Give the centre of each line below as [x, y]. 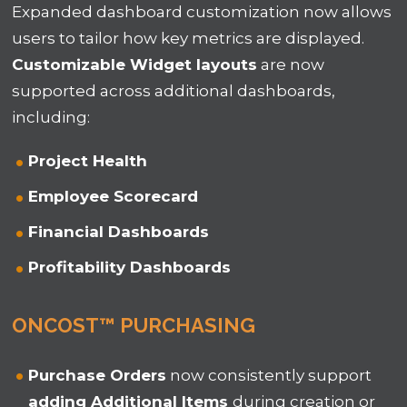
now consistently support [269, 376]
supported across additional [125, 91]
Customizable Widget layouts [135, 65]
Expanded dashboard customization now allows [202, 12]
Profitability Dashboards [132, 268]
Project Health [90, 161]
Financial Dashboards [119, 232]
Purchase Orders [98, 376]
